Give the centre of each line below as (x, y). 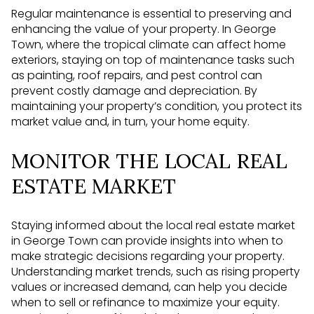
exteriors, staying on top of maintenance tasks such (153, 60)
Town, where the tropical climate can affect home (149, 45)
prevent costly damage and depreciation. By (134, 91)
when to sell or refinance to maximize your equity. (145, 302)
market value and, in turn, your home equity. (130, 122)
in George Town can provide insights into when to (147, 240)
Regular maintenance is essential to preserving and (151, 14)
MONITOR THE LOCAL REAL (149, 161)
